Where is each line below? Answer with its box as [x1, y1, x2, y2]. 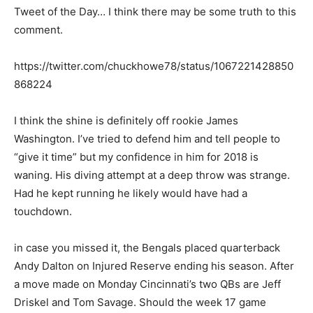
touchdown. [14, 205, 72, 219]
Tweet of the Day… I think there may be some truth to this [14, 5, 296, 19]
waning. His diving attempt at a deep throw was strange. [14, 168, 290, 182]
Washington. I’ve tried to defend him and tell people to [14, 132, 280, 146]
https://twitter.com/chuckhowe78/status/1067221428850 [14, 59, 293, 73]
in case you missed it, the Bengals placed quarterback [14, 241, 280, 255]
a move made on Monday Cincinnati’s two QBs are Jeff [14, 277, 281, 291]
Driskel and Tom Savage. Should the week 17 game [14, 296, 266, 310]
